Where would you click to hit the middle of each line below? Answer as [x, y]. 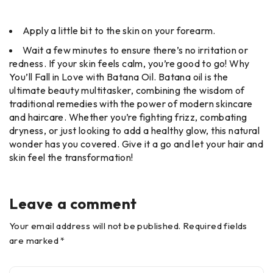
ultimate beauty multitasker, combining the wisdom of [127, 90]
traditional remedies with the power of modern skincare [131, 103]
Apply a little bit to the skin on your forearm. [119, 30]
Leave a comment [73, 203]
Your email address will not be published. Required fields [128, 225]
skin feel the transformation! [71, 157]
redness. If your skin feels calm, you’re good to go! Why [129, 63]
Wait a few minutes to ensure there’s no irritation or [136, 50]
